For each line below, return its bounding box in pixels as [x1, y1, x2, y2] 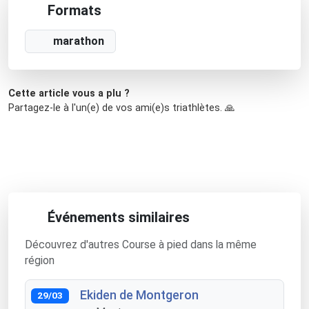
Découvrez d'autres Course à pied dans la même [25, 237, 257, 251]
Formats [48, 1, 101, 19]
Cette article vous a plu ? [8, 87, 130, 99]
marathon [53, 34, 104, 48]
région [25, 253, 54, 267]
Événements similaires [48, 208, 190, 226]
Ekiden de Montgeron [79, 287, 199, 302]
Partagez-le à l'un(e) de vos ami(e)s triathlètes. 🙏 [8, 101, 235, 114]
